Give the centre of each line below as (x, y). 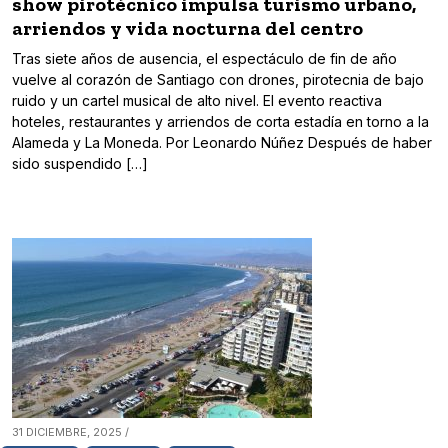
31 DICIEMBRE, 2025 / (70, 432)
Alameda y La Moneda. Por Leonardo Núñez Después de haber (222, 143)
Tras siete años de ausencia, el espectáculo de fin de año (204, 59)
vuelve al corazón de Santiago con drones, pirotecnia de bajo (218, 80)
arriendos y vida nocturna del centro (187, 28)
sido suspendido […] (80, 164)
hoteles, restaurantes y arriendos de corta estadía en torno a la (220, 122)
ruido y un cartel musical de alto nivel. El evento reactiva (197, 101)
